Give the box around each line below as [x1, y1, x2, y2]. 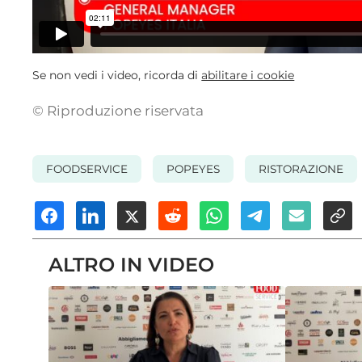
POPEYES [166, 162, 220, 175]
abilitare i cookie [201, 67, 295, 82]
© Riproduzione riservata [32, 102, 204, 119]
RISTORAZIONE [258, 162, 343, 175]
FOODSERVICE [46, 162, 128, 175]
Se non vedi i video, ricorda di [32, 67, 202, 82]
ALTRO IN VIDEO [48, 253, 215, 277]
